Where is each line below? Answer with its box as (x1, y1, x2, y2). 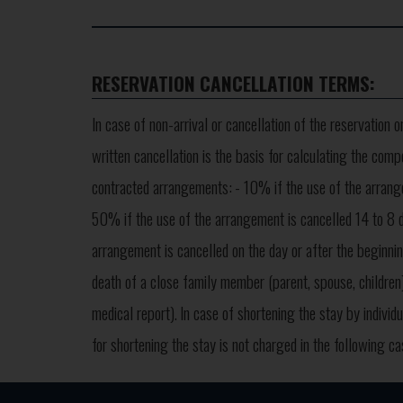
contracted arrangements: (92, 175, 232, 199)
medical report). (92, 300, 177, 325)
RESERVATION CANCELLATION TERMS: (92, 69, 375, 97)
